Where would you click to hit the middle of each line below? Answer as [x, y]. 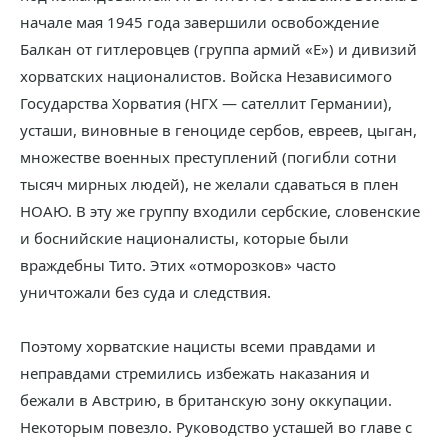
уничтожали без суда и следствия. [145, 292]
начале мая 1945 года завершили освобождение [199, 22]
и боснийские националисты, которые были [184, 238]
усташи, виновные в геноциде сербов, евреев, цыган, [218, 130]
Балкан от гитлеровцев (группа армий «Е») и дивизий [218, 49]
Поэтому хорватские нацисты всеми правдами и [198, 346]
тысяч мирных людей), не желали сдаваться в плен [209, 184]
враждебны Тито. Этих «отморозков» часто [178, 265]
